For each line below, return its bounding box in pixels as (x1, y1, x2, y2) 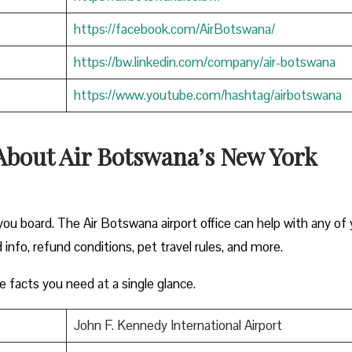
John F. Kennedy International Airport (73, 316, 282, 334)
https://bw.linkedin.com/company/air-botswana (73, 53, 335, 71)
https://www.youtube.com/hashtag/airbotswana (73, 86, 342, 104)
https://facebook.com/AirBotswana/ (73, 20, 275, 38)
